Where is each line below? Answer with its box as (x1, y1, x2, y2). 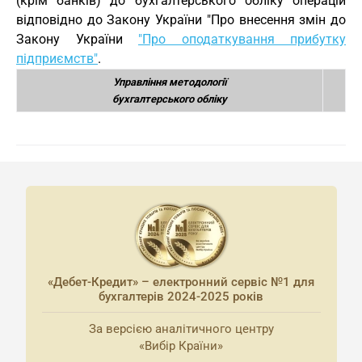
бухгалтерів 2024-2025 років (99, 289, 263, 304)
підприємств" (16, 51, 98, 66)
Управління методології (112, 76, 227, 88)
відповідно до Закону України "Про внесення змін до (16, 12, 346, 27)
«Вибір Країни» (139, 339, 223, 353)
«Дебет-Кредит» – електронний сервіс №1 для (48, 275, 314, 289)
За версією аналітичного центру (88, 322, 274, 336)
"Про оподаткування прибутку (138, 32, 346, 47)
